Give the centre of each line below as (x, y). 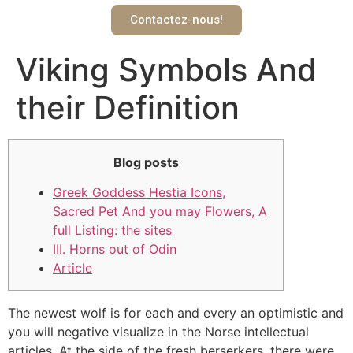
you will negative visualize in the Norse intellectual (158, 331)
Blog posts (146, 162)
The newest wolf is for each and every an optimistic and (176, 312)
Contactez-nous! (176, 19)
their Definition (128, 107)
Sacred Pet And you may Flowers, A (160, 212)
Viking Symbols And (166, 69)
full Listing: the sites (112, 230)
